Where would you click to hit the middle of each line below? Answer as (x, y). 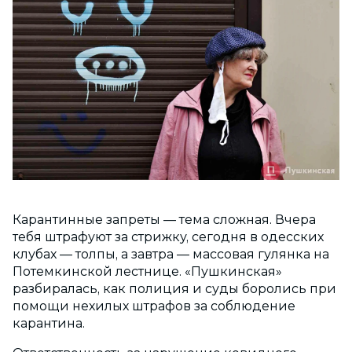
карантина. (49, 324)
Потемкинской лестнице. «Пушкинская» (147, 272)
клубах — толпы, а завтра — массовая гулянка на (171, 255)
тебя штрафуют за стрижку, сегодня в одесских (168, 237)
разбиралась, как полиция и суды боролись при (174, 289)
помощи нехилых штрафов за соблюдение (154, 306)
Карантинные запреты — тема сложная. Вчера (164, 220)
